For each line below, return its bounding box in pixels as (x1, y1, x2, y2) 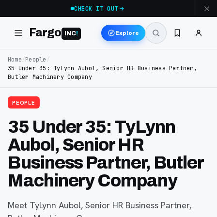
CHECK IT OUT (74, 5, 118, 12)
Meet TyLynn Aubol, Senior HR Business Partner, (8, 200, 191, 211)
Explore (115, 29, 139, 37)
